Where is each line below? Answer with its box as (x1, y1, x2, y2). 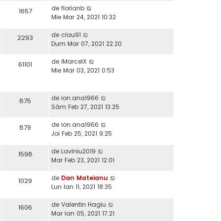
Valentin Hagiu (61, 200, 106, 209)
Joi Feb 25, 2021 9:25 (51, 129, 112, 138)
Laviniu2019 (61, 147, 96, 156)
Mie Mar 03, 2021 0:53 (51, 66, 114, 75)
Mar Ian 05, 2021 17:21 (51, 209, 114, 218)
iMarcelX (61, 57, 87, 66)
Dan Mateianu (61, 174, 108, 183)
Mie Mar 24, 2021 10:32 (51, 13, 116, 22)
